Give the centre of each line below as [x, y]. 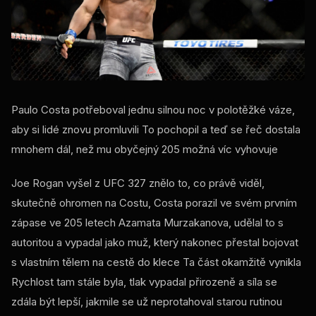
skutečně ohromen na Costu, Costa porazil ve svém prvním [154, 202]
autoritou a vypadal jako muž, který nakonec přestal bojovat [155, 242]
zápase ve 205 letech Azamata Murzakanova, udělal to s [147, 222]
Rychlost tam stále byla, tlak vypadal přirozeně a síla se [144, 281]
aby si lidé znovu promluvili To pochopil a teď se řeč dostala [156, 129]
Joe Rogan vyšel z [57, 183]
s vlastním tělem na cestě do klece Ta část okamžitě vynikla [156, 262]
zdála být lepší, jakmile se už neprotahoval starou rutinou [147, 301]
